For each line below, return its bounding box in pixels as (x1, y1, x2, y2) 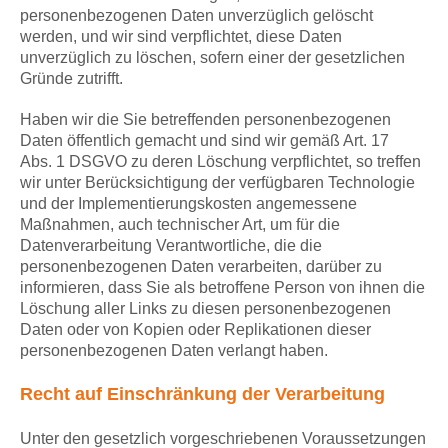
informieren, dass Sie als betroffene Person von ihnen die (20, 279, 425, 297)
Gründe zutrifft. (20, 70, 123, 88)
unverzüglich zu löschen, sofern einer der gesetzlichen (20, 49, 405, 67)
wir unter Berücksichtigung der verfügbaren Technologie (20, 174, 415, 192)
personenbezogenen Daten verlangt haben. (20, 342, 328, 360)
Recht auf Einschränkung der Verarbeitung (20, 384, 385, 405)
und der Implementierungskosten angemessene (20, 195, 357, 213)
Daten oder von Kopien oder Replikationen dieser (20, 321, 371, 339)
